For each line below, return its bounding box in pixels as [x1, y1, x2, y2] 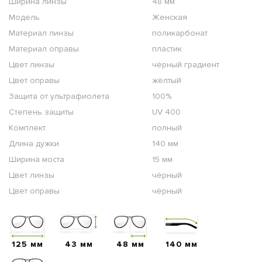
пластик [152, 43, 182, 54]
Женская [152, 12, 187, 22]
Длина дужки [9, 138, 59, 149]
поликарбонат [152, 27, 208, 38]
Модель [9, 12, 40, 22]
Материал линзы [9, 27, 74, 38]
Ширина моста [9, 154, 64, 164]
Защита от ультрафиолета [9, 91, 109, 101]
